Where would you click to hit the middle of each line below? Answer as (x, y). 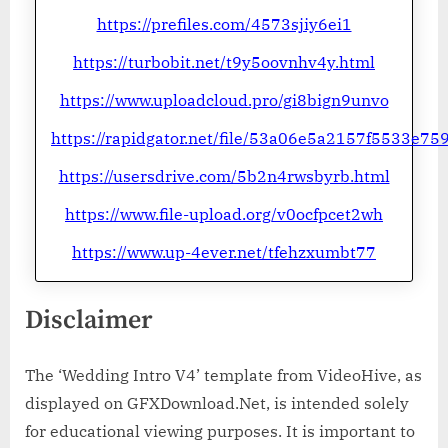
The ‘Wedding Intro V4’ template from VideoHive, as (223, 375)
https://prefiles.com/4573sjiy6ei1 (224, 23)
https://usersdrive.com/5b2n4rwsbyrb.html (224, 175)
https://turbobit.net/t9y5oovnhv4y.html (224, 61)
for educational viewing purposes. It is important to (220, 431)
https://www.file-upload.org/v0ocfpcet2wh (224, 213)
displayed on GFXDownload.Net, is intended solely (217, 403)
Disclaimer (88, 321)
